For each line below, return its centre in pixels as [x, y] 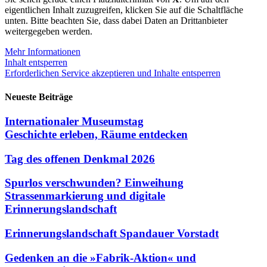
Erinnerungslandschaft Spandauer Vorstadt [112, 234]
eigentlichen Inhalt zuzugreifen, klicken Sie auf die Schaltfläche [124, 10]
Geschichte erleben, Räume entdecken [96, 134]
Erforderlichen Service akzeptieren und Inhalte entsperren [113, 73]
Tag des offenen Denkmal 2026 [80, 159]
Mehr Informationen [43, 52]
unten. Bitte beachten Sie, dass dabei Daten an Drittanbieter [116, 21]
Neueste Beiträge [39, 97]
